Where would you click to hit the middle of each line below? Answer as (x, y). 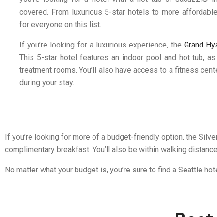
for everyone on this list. (60, 24)
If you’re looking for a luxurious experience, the (102, 45)
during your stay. (47, 83)
